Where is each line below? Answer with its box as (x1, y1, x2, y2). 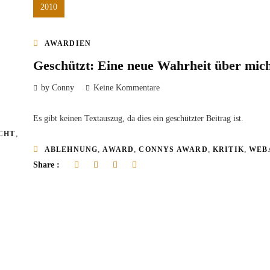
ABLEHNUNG (44, 145, 98, 154)
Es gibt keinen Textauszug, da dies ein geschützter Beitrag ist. (33, 113, 243, 123)
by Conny (40, 83, 74, 92)
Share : (33, 160, 62, 169)
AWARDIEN (44, 39, 92, 48)
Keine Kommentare (93, 83, 160, 92)
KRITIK (212, 145, 244, 154)
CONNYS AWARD (139, 145, 208, 154)
